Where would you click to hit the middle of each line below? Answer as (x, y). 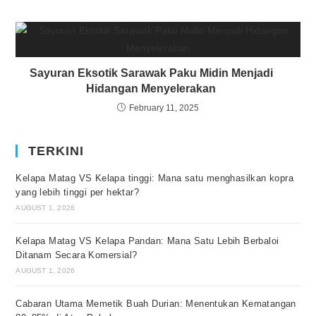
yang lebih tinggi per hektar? (78, 192)
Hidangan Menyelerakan (151, 88)
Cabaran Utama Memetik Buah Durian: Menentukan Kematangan (156, 303)
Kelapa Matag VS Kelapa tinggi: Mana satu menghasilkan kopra (155, 178)
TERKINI (56, 151)
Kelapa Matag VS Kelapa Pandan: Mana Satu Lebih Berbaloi (147, 241)
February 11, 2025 (164, 108)
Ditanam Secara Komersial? (77, 255)
